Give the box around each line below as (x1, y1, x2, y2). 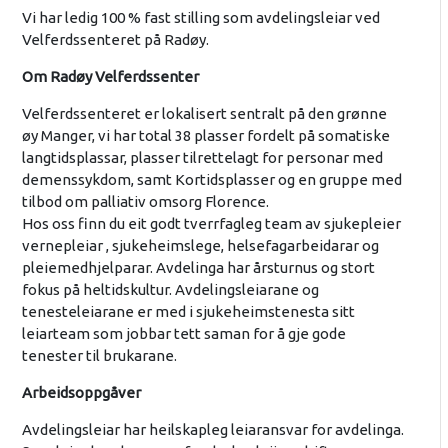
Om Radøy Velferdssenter (21, 68, 199, 86)
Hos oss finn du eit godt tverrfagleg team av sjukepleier (21, 215, 401, 233)
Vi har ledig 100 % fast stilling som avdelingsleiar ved (21, 9, 380, 27)
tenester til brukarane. (21, 347, 177, 365)
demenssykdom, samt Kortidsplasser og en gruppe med (21, 171, 402, 189)
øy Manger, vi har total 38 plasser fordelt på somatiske (21, 127, 390, 145)
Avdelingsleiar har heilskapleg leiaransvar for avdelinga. (21, 421, 404, 439)
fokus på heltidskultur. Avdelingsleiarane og (21, 281, 319, 299)
